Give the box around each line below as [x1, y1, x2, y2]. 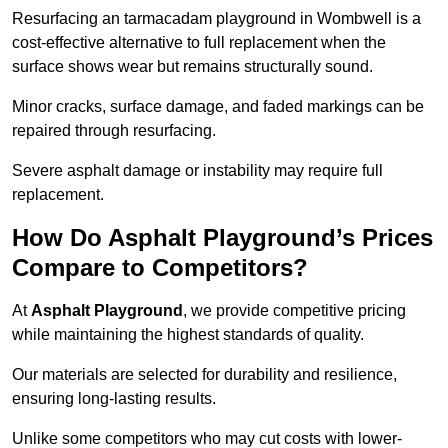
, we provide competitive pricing [183, 302, 406, 320]
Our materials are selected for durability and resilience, [12, 366, 397, 384]
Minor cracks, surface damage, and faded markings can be [12, 98, 424, 116]
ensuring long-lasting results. [12, 390, 216, 408]
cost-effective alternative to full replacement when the [12, 34, 386, 52]
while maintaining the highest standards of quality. [12, 326, 364, 344]
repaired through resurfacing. [12, 122, 216, 140]
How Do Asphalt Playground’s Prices [12, 224, 433, 252]
